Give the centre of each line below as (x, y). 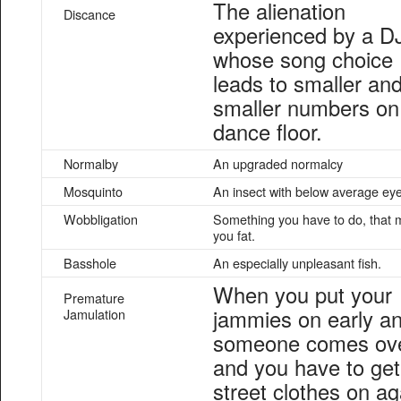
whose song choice (303, 59)
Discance (90, 14)
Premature (94, 298)
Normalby (91, 163)
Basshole (90, 263)
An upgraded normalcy (278, 163)
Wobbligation (101, 219)
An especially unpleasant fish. (297, 263)
